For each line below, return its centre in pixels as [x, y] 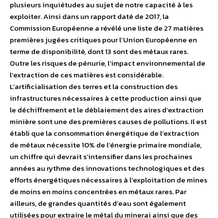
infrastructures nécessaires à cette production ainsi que [106, 98]
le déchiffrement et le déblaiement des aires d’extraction [107, 110]
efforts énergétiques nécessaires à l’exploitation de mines [109, 180]
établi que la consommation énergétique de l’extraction [104, 133]
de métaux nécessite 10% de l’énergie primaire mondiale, [106, 145]
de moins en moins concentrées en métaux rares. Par [98, 191]
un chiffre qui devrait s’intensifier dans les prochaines [101, 156]
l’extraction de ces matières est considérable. [87, 75]
